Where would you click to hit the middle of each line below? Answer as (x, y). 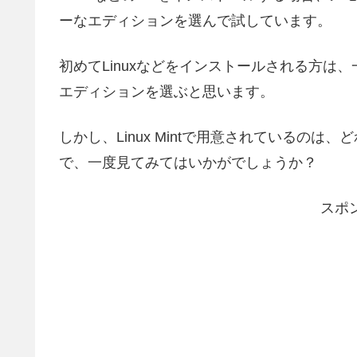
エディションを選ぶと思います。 (167, 91)
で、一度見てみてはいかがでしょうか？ (188, 163)
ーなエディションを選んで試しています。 (195, 20)
